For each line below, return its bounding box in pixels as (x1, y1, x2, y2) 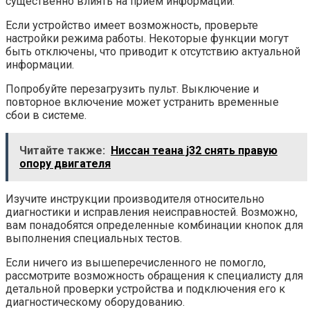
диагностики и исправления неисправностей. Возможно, (6, 206, 298, 219)
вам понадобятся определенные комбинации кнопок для (6, 219, 303, 232)
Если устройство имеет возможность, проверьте (6, 19, 258, 33)
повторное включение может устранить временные (6, 95, 279, 109)
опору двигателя (19, 157, 111, 171)
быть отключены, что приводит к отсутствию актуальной (6, 45, 300, 59)
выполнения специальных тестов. (6, 232, 182, 246)
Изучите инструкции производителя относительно (6, 192, 264, 206)
